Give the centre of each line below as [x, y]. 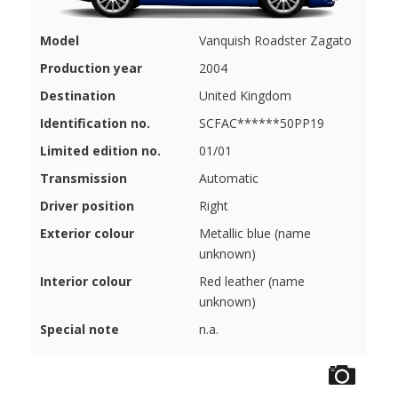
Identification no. [95, 123]
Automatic [229, 179]
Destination [78, 96]
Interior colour [86, 282]
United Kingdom [245, 96]
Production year [91, 68]
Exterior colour [87, 234]
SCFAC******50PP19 [262, 123]
